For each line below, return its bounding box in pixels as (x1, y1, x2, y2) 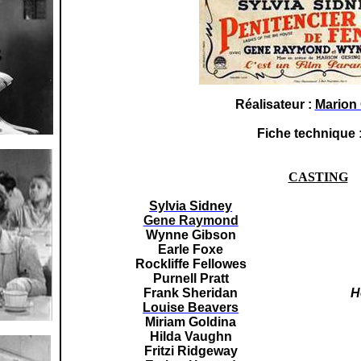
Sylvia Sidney (149, 199, 233, 213)
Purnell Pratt (152, 272, 229, 285)
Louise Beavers (143, 301, 239, 314)
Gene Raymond (143, 214, 239, 227)
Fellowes (189, 257, 247, 271)
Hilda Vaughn (149, 330, 232, 343)
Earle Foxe (158, 243, 224, 256)
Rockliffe (135, 257, 189, 271)
